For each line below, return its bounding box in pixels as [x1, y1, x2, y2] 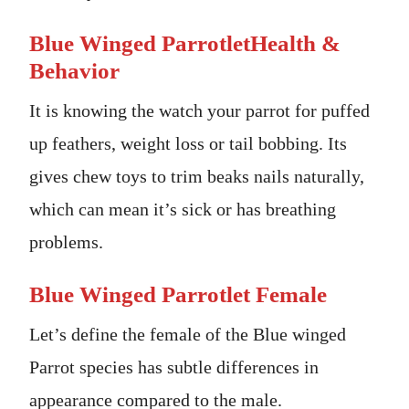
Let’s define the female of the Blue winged [29, 323, 346, 344]
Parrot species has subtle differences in [29, 356, 319, 377]
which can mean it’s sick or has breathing [29, 198, 336, 219]
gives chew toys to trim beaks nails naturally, [29, 165, 364, 186]
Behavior [29, 58, 120, 83]
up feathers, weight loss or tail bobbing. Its [29, 132, 347, 153]
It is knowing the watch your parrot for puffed [29, 100, 370, 121]
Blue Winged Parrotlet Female [29, 281, 327, 307]
